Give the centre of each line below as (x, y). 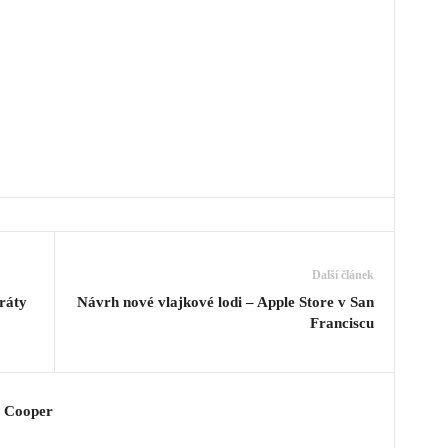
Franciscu (341, 323)
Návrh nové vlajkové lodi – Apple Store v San (225, 302)
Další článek (342, 275)
